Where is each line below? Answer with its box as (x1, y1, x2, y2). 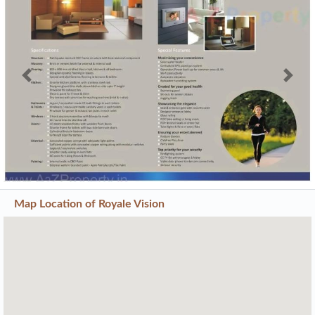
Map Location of (14, 231, 98, 243)
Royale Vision (98, 231, 165, 243)
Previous (25, 109, 72, 124)
